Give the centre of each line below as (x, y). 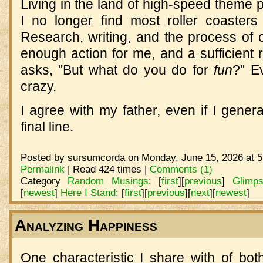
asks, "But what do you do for (117, 70)
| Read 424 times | (107, 169)
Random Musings (108, 181)
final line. (47, 127)
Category (44, 181)
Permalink (42, 169)
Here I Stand (88, 193)
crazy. (38, 86)
